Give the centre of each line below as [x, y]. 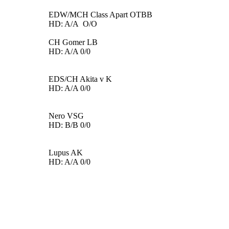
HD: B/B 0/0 [70, 125]
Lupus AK [66, 153]
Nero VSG [66, 116]
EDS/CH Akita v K [80, 79]
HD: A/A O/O [73, 24]
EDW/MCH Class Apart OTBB [100, 15]
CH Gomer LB [73, 42]
